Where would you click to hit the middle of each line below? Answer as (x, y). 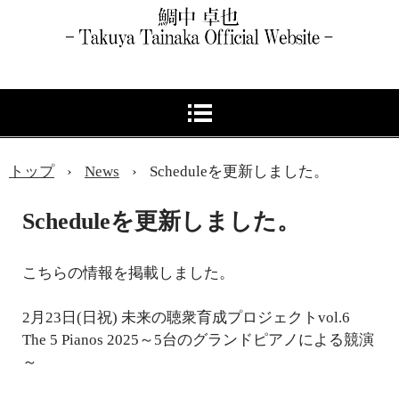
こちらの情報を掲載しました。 (128, 273)
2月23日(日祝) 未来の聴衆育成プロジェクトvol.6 (186, 318)
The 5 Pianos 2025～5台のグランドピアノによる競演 (198, 340)
